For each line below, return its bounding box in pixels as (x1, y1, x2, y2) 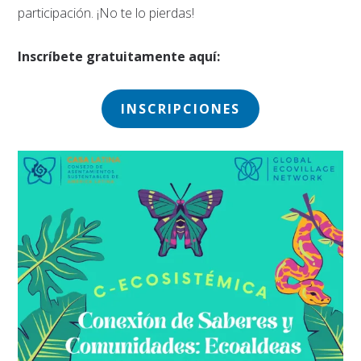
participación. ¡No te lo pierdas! (18, 3, 195, 22)
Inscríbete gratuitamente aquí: (18, 47, 221, 65)
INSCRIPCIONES (121, 99, 240, 118)
